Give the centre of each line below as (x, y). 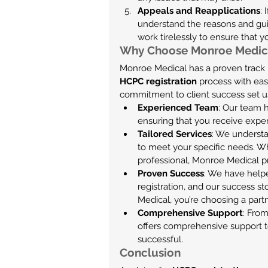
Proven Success (171, 173)
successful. (160, 239)
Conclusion (150, 252)
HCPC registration (158, 81)
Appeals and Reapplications (199, 11)
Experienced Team (178, 108)
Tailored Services (175, 134)
